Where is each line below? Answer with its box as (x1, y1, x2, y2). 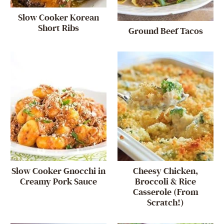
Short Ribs (37, 23, 79, 34)
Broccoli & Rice (135, 176, 196, 187)
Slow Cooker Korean (17, 12, 99, 23)
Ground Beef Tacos (128, 25, 203, 36)
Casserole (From (132, 186, 198, 197)
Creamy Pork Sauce (19, 176, 97, 187)
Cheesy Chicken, (133, 165, 198, 176)
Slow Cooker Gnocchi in (11, 165, 105, 176)
